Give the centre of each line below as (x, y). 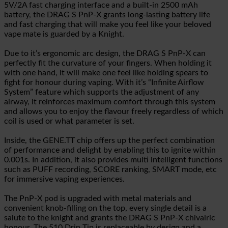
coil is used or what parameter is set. (69, 121)
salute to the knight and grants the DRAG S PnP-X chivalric (110, 218)
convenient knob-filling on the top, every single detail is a (105, 208)
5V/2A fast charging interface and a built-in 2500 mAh (101, 5)
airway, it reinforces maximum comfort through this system (110, 102)
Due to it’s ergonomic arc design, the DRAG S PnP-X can (105, 54)
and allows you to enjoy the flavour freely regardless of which (114, 112)
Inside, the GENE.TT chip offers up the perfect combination (109, 141)
